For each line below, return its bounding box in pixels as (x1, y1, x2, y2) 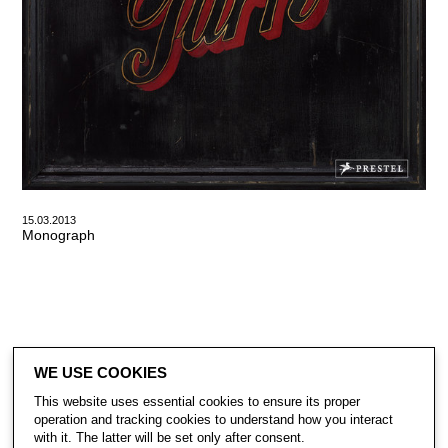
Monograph (21, 227, 95, 244)
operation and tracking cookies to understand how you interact (33, 412, 393, 427)
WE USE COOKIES (33, 365, 167, 382)
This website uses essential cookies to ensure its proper (33, 394, 360, 409)
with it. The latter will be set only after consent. (33, 430, 305, 445)
